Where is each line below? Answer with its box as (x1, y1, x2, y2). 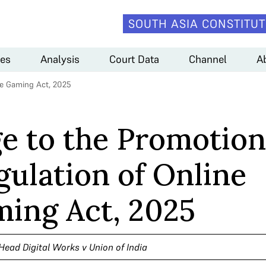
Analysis (40, 52, 80, 66)
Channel (189, 52, 227, 66)
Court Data (109, 52, 159, 66)
